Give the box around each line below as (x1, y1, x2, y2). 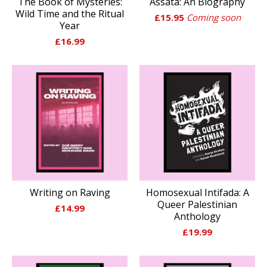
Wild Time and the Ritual (15, 7, 124, 20)
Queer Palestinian (157, 197, 237, 211)
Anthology (174, 209, 221, 223)
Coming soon (186, 11, 241, 23)
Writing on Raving (29, 185, 110, 199)
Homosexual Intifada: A (145, 185, 249, 199)
